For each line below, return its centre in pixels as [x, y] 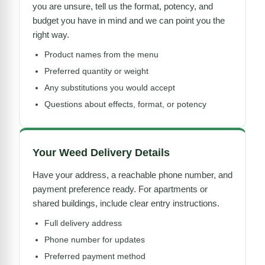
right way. [51, 34]
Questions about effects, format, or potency [125, 104]
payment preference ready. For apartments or [120, 189]
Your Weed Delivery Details [101, 152]
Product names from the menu [101, 54]
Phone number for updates [95, 239]
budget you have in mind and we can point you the [129, 20]
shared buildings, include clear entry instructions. [126, 203]
